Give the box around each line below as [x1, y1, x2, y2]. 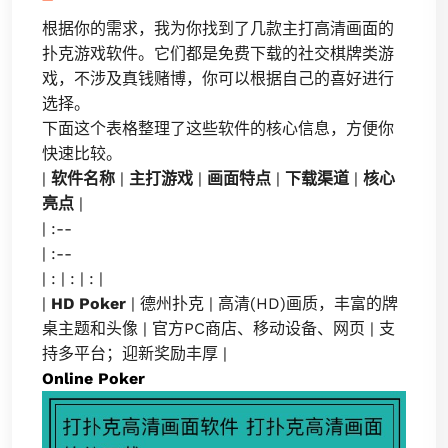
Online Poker [42, 369, 145, 388]
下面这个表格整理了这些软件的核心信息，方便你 [42, 119, 394, 138]
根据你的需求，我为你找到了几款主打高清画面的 [42, 19, 394, 38]
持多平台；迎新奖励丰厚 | [42, 344, 227, 363]
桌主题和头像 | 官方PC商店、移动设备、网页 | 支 [42, 319, 395, 338]
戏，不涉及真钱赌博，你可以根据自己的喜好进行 [42, 69, 394, 88]
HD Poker [51, 294, 126, 313]
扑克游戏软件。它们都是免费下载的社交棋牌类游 [42, 44, 394, 63]
